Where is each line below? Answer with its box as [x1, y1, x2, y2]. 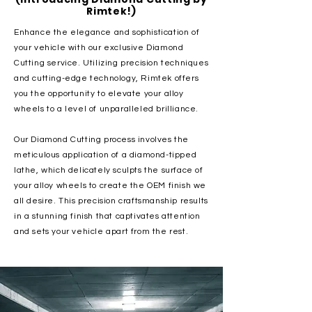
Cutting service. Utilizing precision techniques [14, 58, 209, 68]
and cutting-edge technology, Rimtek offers [14, 74, 199, 83]
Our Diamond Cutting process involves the [14, 135, 189, 144]
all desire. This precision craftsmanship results [14, 196, 208, 205]
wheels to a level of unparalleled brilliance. [14, 104, 199, 114]
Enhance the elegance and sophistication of [14, 28, 200, 37]
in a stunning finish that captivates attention [14, 212, 201, 221]
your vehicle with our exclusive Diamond [14, 43, 184, 52]
